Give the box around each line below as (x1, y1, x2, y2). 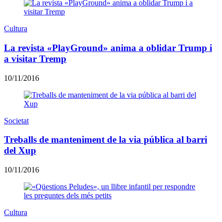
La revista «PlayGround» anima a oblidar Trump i (4, 43, 212, 54)
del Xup (4, 145, 36, 156)
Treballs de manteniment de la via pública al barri (4, 134, 207, 145)
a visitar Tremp (4, 54, 66, 64)
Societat (4, 116, 29, 125)
